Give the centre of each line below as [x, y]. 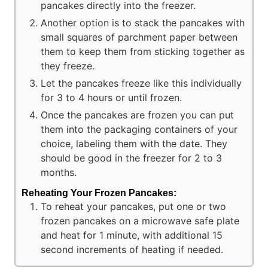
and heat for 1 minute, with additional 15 [132, 235]
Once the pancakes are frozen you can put [137, 115]
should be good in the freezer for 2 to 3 [131, 158]
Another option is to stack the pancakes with [143, 23]
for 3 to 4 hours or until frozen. [111, 98]
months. [59, 173]
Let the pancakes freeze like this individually [141, 83]
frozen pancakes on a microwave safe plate [140, 221]
